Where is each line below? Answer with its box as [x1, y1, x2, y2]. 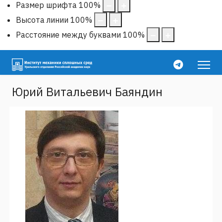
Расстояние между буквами [16, 29, 121, 40]
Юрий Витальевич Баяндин [12, 84, 163, 99]
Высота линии [16, 14, 68, 25]
